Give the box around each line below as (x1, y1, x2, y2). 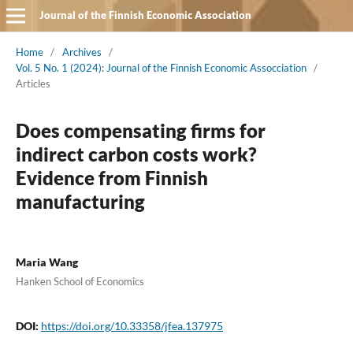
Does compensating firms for (15, 118, 266, 142)
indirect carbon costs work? (15, 142, 257, 165)
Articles (15, 76, 50, 90)
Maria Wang (15, 255, 78, 269)
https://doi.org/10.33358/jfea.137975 (40, 318, 223, 333)
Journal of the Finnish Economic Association (39, 9, 251, 21)
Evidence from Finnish (15, 165, 208, 189)
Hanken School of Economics (15, 274, 144, 288)
